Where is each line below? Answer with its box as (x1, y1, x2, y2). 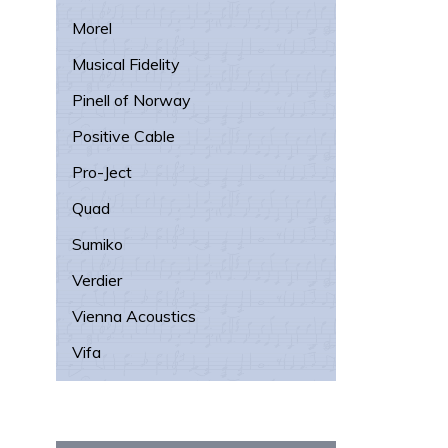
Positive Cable (72, 126, 175, 146)
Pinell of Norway (72, 90, 191, 110)
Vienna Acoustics (72, 306, 196, 326)
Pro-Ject (72, 162, 132, 182)
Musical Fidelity (72, 54, 180, 74)
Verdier (72, 270, 122, 290)
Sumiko (72, 234, 123, 254)
